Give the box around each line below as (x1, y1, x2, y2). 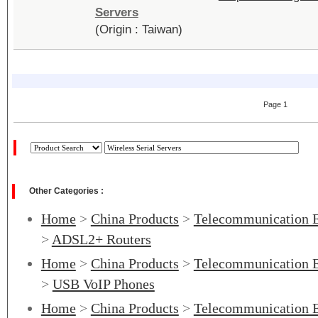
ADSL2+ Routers (51, 231, 151, 247)
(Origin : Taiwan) (94, 23, 182, 36)
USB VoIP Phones (52, 276, 155, 292)
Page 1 (263, 100, 287, 109)
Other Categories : (28, 186, 106, 196)
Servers (94, 6, 138, 19)
